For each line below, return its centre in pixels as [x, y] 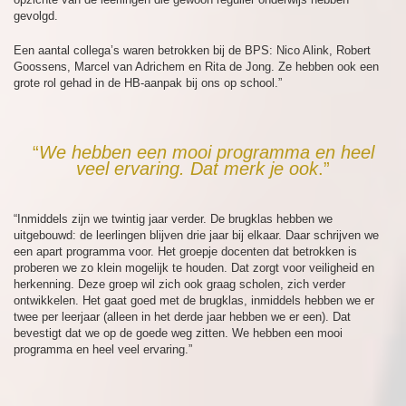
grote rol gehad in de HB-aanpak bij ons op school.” [148, 83]
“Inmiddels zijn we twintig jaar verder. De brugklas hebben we [173, 219]
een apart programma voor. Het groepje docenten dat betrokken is [185, 251]
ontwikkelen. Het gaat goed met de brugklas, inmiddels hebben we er [194, 300]
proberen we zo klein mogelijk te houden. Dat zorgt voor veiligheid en [194, 268]
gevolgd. [36, 16]
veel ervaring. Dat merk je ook [197, 169]
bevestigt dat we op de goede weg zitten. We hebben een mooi [178, 333]
